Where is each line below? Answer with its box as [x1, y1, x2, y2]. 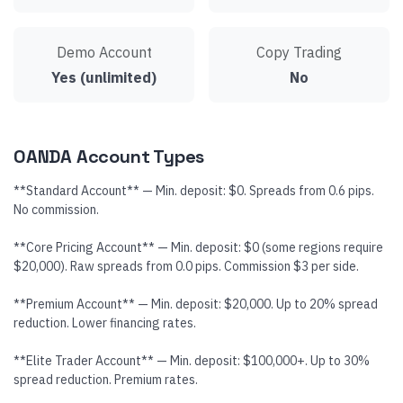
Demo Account [56, 43, 152, 61]
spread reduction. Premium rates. [13, 372, 198, 388]
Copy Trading [256, 43, 342, 61]
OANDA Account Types [13, 145, 205, 168]
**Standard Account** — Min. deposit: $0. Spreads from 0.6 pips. [13, 183, 374, 199]
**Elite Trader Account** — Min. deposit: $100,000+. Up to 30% [13, 353, 370, 369]
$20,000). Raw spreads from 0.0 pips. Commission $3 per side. [13, 258, 359, 274]
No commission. [13, 201, 99, 218]
